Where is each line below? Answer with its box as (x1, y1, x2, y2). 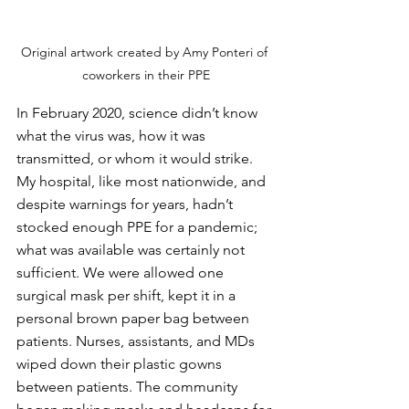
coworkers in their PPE (82, 67, 210, 84)
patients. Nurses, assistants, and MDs (16, 332, 258, 351)
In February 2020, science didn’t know (16, 104, 261, 122)
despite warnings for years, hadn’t (16, 195, 236, 214)
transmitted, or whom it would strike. (16, 150, 257, 168)
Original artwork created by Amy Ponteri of (21, 44, 271, 61)
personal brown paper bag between (16, 309, 253, 328)
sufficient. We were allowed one (16, 264, 227, 282)
